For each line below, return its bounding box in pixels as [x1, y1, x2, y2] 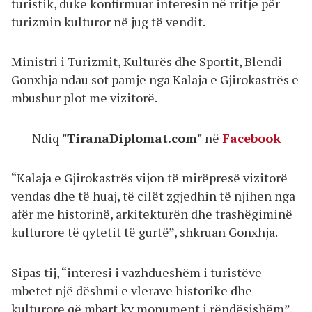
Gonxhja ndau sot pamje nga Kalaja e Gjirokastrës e [11, 71, 299, 88]
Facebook [221, 129, 281, 146]
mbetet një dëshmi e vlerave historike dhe [11, 281, 252, 299]
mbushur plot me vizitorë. [11, 89, 157, 107]
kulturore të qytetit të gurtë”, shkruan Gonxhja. [11, 224, 278, 241]
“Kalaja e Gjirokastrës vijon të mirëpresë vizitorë [11, 169, 288, 187]
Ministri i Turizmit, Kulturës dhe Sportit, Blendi [11, 53, 282, 70]
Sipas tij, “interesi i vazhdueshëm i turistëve [11, 263, 262, 281]
